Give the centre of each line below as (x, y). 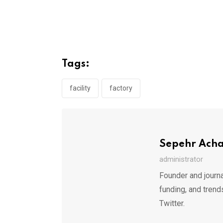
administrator (181, 159)
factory (121, 88)
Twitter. (172, 203)
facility (80, 88)
